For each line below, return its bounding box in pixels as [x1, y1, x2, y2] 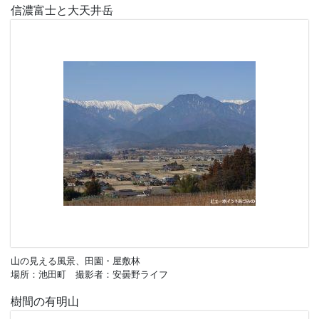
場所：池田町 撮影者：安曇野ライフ [11, 268, 168, 280]
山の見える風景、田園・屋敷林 [11, 254, 140, 266]
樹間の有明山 [11, 293, 79, 308]
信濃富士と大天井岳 [11, 3, 113, 17]
